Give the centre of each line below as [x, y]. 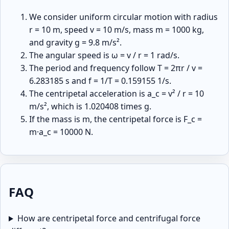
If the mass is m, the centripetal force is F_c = [116, 119]
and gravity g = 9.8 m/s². [75, 43]
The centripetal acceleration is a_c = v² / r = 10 [117, 94]
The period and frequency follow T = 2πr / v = [116, 68]
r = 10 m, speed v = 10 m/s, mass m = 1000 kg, [117, 30]
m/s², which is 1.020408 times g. [90, 107]
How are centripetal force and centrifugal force [109, 219]
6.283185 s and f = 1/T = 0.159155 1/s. [100, 81]
